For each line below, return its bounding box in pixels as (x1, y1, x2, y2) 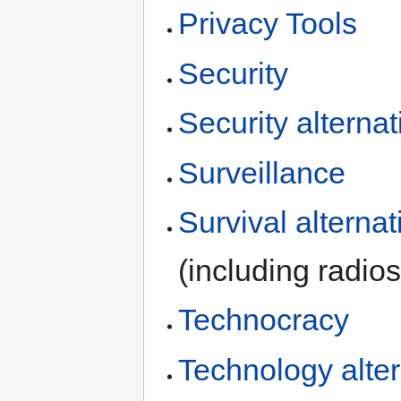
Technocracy (178, 303, 350, 337)
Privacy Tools (178, 6, 358, 41)
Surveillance (178, 155, 346, 190)
